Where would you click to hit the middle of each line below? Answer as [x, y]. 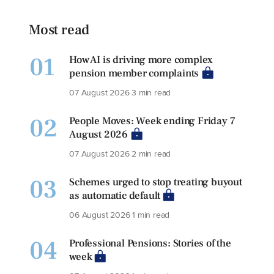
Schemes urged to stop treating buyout [156, 183]
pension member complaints [134, 74]
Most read [59, 30]
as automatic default [115, 196]
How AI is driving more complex [141, 60]
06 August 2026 [101, 215]
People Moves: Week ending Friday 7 [152, 121]
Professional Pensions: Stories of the [150, 244]
